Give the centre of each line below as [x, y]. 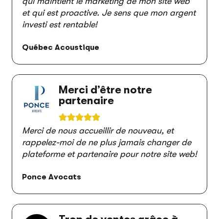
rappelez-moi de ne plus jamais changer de [107, 142]
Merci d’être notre [105, 90]
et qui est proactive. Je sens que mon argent [109, 13]
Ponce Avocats [52, 177]
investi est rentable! [60, 24]
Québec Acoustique [61, 47]
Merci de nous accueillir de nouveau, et [98, 131]
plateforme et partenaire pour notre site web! [109, 154]
